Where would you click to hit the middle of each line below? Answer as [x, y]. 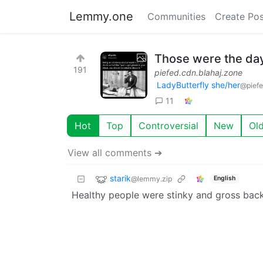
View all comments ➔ [115, 152]
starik [120, 178]
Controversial [168, 125]
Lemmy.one [101, 16]
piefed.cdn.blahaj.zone [198, 73]
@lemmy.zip [151, 178]
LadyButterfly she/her [198, 85]
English [224, 178]
